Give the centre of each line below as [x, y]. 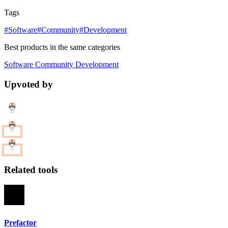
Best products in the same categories [62, 47]
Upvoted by [28, 84]
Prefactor [20, 222]
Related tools [31, 169]
